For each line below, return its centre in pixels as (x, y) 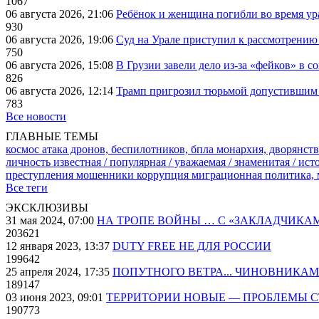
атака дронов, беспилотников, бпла (129, 149)
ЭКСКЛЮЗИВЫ (47, 208)
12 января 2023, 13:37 (59, 246)
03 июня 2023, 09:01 (56, 297)
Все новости (36, 116)
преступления (41, 175)
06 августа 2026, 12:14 (61, 91)
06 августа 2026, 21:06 (61, 14)
